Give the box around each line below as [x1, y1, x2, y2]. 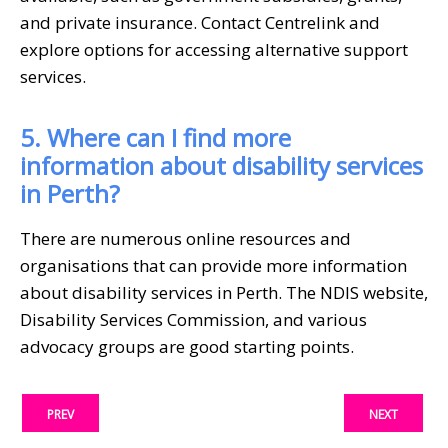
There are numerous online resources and [20, 226, 351, 250]
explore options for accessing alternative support [20, 37, 408, 61]
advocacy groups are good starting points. [20, 334, 354, 358]
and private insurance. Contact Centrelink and [20, 10, 380, 34]
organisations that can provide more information [20, 253, 407, 277]
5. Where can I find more [20, 120, 291, 154]
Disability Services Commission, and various [20, 307, 367, 331]
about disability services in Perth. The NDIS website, [20, 280, 428, 304]
